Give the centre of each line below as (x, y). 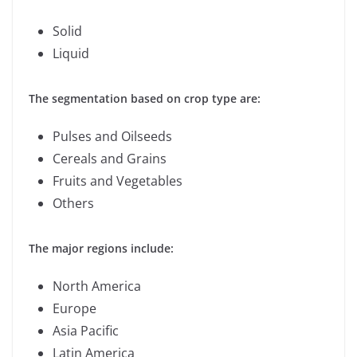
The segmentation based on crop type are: (145, 98)
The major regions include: (101, 248)
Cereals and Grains (110, 158)
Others (73, 203)
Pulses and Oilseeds (112, 136)
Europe (75, 308)
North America (97, 286)
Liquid (71, 53)
